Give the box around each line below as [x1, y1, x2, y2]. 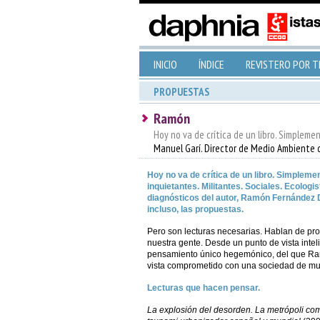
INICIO [153, 57, 177, 71]
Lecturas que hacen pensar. [146, 283, 260, 293]
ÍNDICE [198, 57, 224, 71]
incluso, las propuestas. [146, 204, 244, 214]
